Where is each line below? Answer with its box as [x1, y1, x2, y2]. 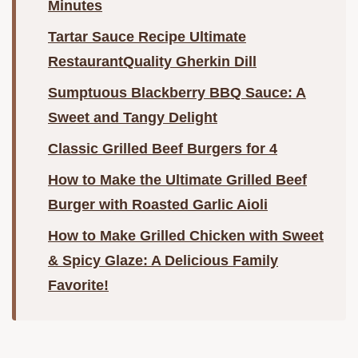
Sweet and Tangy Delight [48, 109, 217, 126]
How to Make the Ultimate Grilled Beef [48, 172, 307, 189]
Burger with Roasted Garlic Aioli [48, 197, 268, 213]
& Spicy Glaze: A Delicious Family [48, 253, 278, 269]
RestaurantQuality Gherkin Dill [48, 54, 257, 70]
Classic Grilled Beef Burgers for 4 [48, 141, 277, 157]
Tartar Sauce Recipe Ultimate [48, 29, 246, 46]
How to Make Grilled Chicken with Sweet [48, 228, 324, 245]
